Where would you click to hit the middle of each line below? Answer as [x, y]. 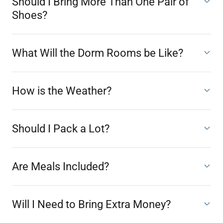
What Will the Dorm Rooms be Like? [98, 53]
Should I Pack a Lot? [61, 129]
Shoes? [30, 15]
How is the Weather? [62, 91]
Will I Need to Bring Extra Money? [91, 204]
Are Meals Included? [60, 167]
